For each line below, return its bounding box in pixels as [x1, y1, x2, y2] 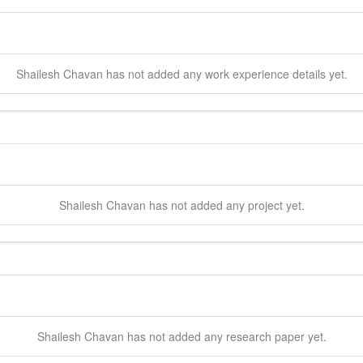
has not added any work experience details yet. [102, 65, 348, 82]
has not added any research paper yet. [123, 327, 327, 344]
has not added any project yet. [145, 196, 305, 213]
